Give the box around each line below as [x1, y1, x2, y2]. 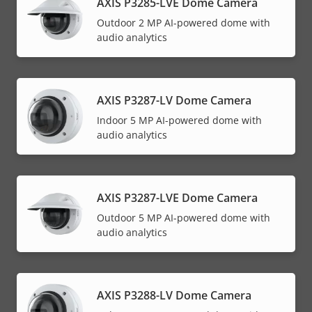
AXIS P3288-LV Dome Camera [97, 287, 251, 303]
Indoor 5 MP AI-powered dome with [97, 113, 262, 127]
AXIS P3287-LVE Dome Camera [97, 189, 258, 205]
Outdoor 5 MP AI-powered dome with [97, 210, 270, 224]
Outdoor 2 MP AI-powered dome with [97, 15, 270, 29]
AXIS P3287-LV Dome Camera [97, 92, 251, 108]
